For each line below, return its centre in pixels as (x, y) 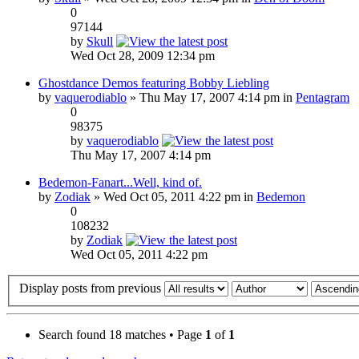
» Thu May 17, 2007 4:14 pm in (211, 97)
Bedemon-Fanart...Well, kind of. (120, 182)
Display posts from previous (92, 288)
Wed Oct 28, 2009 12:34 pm (143, 55)
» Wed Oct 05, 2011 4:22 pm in (173, 196)
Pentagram (323, 97)
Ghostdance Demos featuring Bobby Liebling (154, 83)
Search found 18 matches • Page (122, 335)
